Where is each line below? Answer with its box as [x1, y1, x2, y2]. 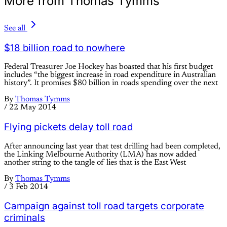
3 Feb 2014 [9, 182, 48, 191]
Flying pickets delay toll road [4, 121, 133, 133]
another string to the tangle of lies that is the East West [4, 158, 186, 167]
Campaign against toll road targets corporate [4, 200, 204, 212]
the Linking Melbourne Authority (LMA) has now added [4, 150, 197, 159]
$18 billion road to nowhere [4, 42, 125, 54]
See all [4, 24, 25, 32]
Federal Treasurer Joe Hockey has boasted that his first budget [4, 63, 213, 71]
